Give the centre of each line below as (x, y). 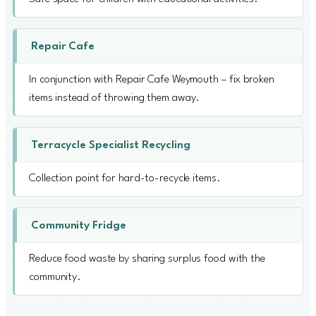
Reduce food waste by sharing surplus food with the (147, 259)
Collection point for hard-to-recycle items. (125, 178)
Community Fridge (79, 225)
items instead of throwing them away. (115, 98)
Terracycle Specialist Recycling (111, 145)
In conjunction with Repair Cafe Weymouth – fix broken (152, 79)
